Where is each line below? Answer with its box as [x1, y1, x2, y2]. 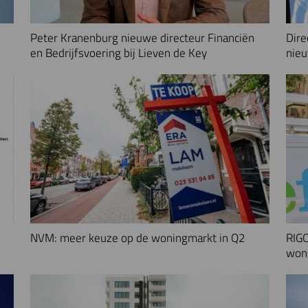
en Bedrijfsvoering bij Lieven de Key [30, 43, 208, 62]
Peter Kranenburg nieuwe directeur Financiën [30, 27, 255, 47]
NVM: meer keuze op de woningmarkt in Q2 [30, 228, 246, 247]
